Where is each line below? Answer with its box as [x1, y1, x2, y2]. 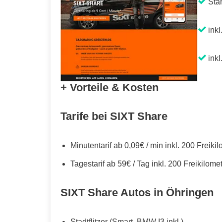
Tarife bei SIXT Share [60, 110, 167, 122]
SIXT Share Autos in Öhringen [60, 186, 214, 199]
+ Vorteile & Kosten [60, 81, 159, 94]
